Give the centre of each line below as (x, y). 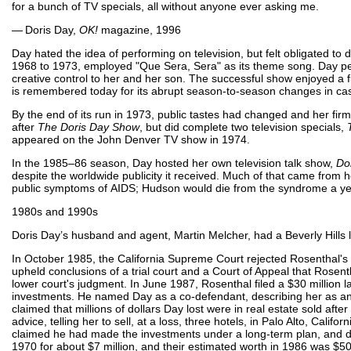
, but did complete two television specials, (243, 127)
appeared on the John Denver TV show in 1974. (131, 139)
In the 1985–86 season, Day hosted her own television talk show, (174, 163)
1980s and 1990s (55, 211)
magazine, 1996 (139, 29)
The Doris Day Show (89, 127)
